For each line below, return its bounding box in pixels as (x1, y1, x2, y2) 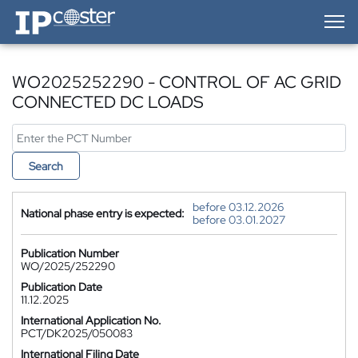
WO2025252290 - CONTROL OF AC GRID (12, 71, 341, 93)
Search (29, 159, 63, 173)
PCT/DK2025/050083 (21, 326, 133, 340)
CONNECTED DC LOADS (12, 91, 204, 113)
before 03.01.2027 (193, 213, 285, 227)
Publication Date (21, 280, 102, 294)
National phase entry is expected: (21, 206, 185, 221)
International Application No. (21, 313, 161, 328)
